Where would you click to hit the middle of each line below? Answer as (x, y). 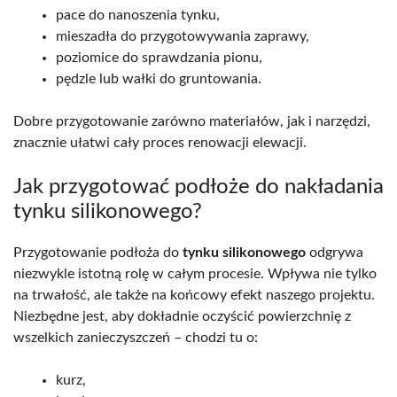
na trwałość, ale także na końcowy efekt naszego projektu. (194, 296)
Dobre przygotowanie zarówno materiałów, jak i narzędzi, (192, 122)
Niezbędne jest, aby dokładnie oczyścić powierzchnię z (182, 317)
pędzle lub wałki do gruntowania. (159, 79)
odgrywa (335, 253)
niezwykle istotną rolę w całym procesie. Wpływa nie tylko (195, 274)
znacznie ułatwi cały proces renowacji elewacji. (160, 143)
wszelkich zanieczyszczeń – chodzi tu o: (136, 338)
